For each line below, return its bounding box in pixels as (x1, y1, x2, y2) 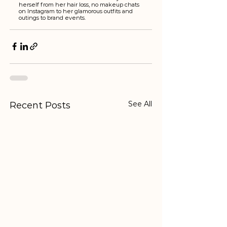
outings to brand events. (19, 14, 87, 21)
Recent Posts (10, 99, 70, 111)
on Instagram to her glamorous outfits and (19, 7, 134, 15)
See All (128, 99, 152, 108)
